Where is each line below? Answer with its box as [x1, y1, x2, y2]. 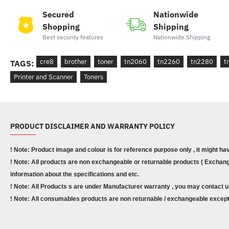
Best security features [42, 33, 103, 41]
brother [64, 57, 87, 66]
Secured [42, 9, 74, 19]
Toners [84, 73, 103, 81]
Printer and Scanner [14, 73, 73, 81]
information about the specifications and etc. [10, 171, 139, 178]
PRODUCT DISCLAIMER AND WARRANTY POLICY [10, 122, 175, 131]
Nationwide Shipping [153, 33, 211, 41]
